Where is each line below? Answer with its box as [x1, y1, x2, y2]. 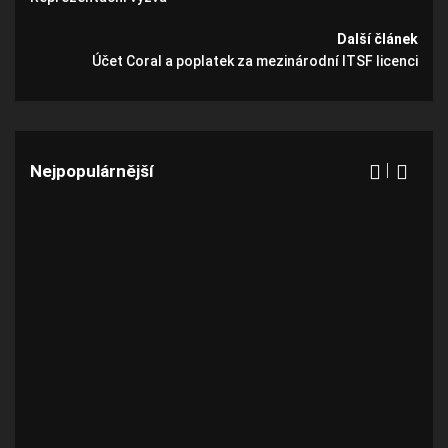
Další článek [337, 31, 418, 47]
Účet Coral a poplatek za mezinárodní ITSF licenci [92, 53, 418, 69]
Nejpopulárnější [30, 161, 154, 181]
